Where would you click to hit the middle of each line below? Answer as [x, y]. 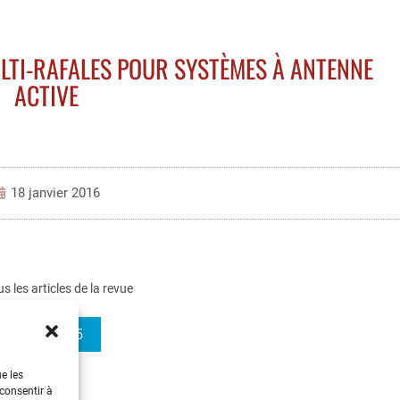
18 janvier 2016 [55, 192]
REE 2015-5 [46, 334]
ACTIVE [46, 95]
